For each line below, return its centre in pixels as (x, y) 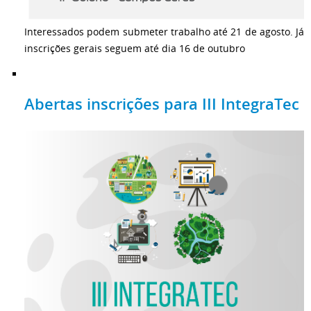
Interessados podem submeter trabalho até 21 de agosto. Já (164, 32)
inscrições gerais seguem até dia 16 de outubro (135, 49)
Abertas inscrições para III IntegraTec (162, 104)
